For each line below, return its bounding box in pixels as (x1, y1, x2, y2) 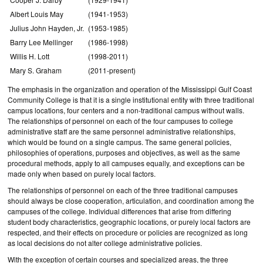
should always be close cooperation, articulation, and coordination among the (8, 195, 254, 205)
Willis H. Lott (10, 51, 49, 61)
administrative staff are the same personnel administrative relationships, (8, 126, 235, 136)
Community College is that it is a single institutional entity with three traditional (8, 95, 254, 104)
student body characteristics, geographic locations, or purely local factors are (8, 217, 251, 227)
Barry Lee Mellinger (10, 37, 73, 47)
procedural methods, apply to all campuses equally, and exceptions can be (8, 158, 245, 168)
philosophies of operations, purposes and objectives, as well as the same (8, 147, 240, 157)
